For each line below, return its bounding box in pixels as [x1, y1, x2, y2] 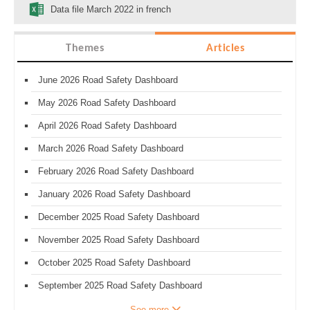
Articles [206, 43, 244, 55]
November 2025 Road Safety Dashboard [38, 235, 199, 246]
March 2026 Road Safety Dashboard [38, 143, 183, 154]
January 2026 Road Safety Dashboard [38, 189, 190, 200]
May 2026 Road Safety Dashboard [38, 98, 176, 109]
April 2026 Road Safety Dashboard [38, 120, 176, 131]
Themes [66, 43, 104, 55]
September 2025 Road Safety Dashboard [38, 280, 202, 291]
